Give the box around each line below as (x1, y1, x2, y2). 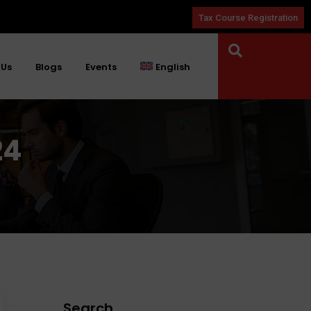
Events (85, 60, 117, 74)
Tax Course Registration (199, 12, 299, 23)
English (155, 60, 190, 74)
